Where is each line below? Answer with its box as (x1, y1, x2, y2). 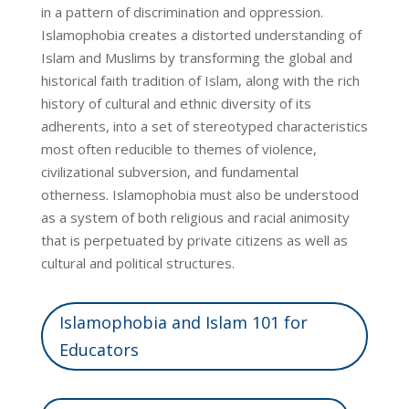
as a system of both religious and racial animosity (40, 207, 350, 226)
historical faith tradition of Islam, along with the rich (40, 70, 360, 89)
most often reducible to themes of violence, (40, 139, 317, 158)
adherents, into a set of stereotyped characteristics (40, 116, 368, 135)
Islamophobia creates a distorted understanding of (40, 25, 362, 44)
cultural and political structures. (40, 253, 235, 272)
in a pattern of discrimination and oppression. (40, 2, 323, 21)
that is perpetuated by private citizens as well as (40, 230, 348, 249)
